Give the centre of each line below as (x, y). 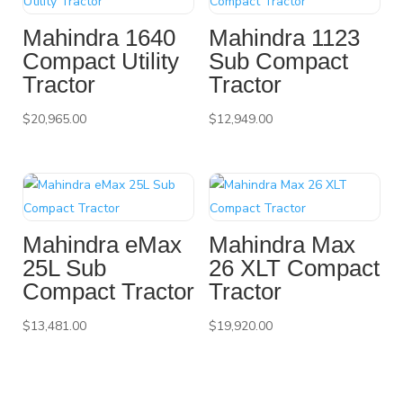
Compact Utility (101, 61)
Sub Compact (278, 61)
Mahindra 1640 (99, 38)
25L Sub (64, 268)
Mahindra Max (282, 244)
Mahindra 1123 (284, 38)
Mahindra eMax (102, 244)
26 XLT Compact (294, 268)
